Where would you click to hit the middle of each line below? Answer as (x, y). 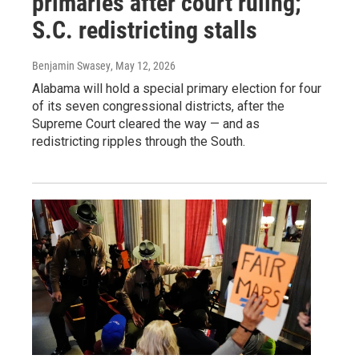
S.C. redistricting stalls (145, 30)
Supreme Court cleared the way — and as (146, 123)
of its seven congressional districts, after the (158, 106)
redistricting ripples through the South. (139, 141)
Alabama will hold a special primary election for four (177, 88)
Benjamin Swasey (71, 65)
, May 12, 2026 (143, 65)
